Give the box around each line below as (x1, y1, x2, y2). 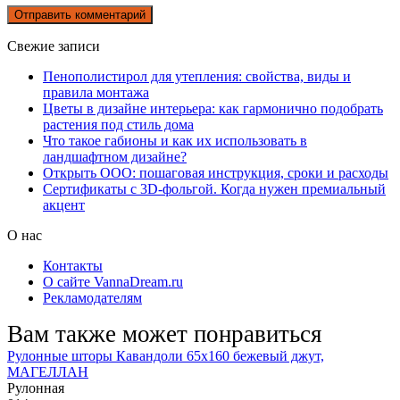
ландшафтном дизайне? (43, 148, 187, 164)
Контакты (43, 257, 103, 273)
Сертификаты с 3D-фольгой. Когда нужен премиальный (43, 180, 386, 196)
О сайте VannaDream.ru (43, 273, 183, 289)
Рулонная (7, 379, 64, 396)
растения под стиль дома (43, 116, 194, 132)
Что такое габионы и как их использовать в (43, 132, 307, 148)
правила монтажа (43, 84, 149, 100)
